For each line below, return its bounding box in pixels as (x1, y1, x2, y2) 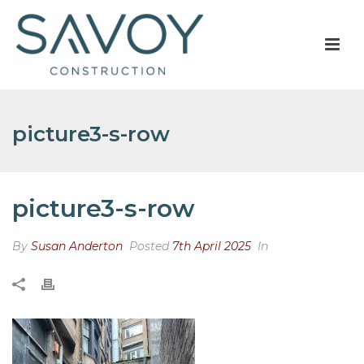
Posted (126, 239, 172, 253)
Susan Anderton (31, 239, 123, 253)
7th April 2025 (172, 239, 251, 253)
